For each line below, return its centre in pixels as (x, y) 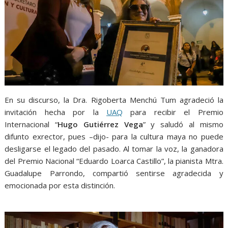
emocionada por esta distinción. (60, 185)
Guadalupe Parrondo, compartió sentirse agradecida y (114, 173)
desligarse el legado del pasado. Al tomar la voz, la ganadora (114, 148)
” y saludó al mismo (183, 124)
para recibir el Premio (173, 112)
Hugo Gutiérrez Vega (100, 124)
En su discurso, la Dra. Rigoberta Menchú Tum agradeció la (114, 99)
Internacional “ (31, 124)
